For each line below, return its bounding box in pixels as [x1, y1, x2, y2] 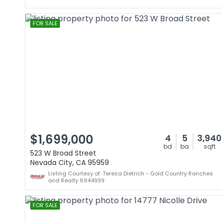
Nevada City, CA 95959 [30, 158, 109, 167]
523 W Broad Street [30, 148, 96, 158]
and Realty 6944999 [48, 176, 105, 184]
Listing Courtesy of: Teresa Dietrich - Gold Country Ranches [48, 169, 213, 177]
